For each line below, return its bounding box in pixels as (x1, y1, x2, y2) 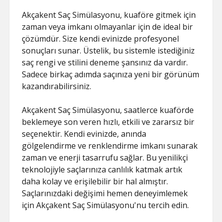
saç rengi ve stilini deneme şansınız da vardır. (22, 57, 188, 68)
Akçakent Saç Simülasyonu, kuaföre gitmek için (22, 9, 196, 20)
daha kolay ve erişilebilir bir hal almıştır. (22, 176, 168, 187)
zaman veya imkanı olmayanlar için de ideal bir (22, 21, 193, 32)
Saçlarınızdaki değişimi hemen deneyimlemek (22, 188, 188, 199)
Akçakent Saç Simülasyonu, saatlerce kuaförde (22, 105, 194, 115)
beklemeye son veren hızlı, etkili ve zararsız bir (22, 116, 195, 127)
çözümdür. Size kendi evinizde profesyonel (22, 33, 179, 44)
